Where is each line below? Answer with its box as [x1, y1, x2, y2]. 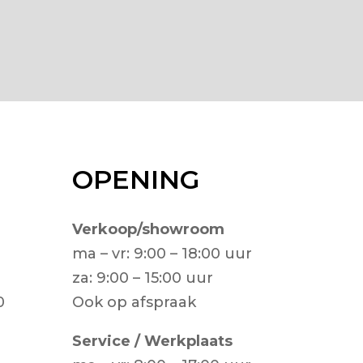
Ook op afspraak [72, 293, 197, 311]
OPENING [72, 163, 200, 195]
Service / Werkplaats [72, 331, 233, 350]
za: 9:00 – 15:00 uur [72, 268, 214, 287]
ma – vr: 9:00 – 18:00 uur [72, 244, 253, 263]
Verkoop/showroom [72, 220, 225, 238]
